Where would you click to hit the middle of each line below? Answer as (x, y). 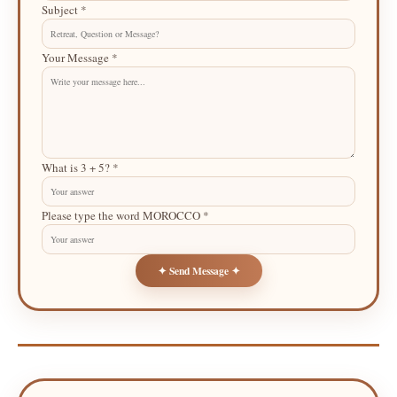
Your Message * (80, 58)
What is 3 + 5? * (80, 167)
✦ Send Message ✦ (198, 271)
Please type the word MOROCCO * (125, 215)
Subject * (64, 10)
